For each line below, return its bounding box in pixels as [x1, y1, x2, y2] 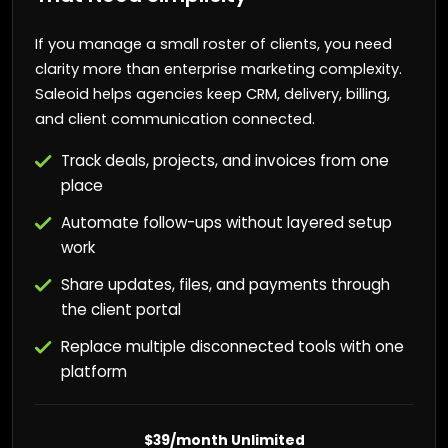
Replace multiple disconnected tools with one [60, 335, 404, 357]
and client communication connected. [34, 108, 315, 129]
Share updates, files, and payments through [60, 273, 390, 295]
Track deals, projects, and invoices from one [60, 149, 389, 171]
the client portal [60, 298, 181, 320]
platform [60, 360, 127, 382]
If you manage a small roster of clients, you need [34, 33, 392, 54]
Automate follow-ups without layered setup [60, 211, 392, 233]
